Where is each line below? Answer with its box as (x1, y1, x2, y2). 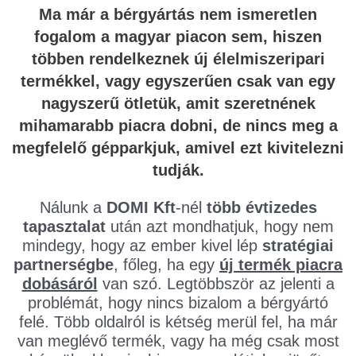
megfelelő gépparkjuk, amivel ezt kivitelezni (12, 139, 344, 157)
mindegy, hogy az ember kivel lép (22, 237, 262, 255)
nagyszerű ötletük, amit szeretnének (41, 95, 315, 113)
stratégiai (262, 237, 334, 255)
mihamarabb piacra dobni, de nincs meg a (18, 117, 338, 135)
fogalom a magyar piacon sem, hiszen (34, 28, 322, 46)
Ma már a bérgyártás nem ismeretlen (39, 6, 317, 24)
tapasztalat (22, 218, 106, 236)
